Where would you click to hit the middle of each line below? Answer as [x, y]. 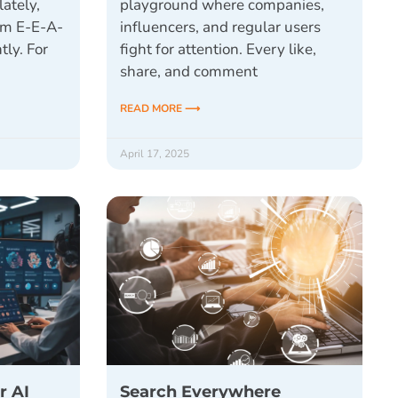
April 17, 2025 [154, 154]
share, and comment [188, 72]
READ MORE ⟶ [159, 109]
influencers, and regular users [220, 28]
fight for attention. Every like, [218, 50]
